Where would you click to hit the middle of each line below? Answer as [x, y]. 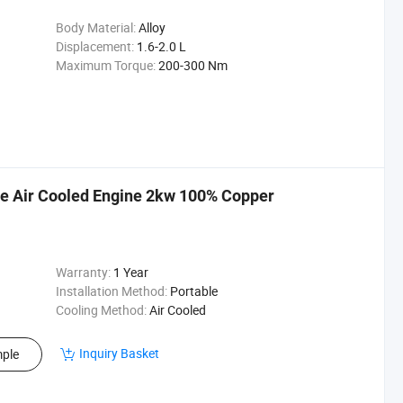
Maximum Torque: [105, 65]
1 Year [130, 272]
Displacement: [94, 46]
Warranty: [83, 272]
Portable [193, 291]
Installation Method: [111, 291]
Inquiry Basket [119, 353]
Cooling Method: [101, 310]
